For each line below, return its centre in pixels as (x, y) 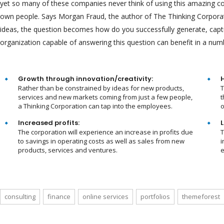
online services (105, 197)
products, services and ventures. (68, 150)
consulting (20, 197)
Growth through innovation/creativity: (85, 79)
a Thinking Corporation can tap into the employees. (95, 106)
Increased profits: (49, 123)
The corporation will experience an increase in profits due (105, 132)
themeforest (201, 197)
